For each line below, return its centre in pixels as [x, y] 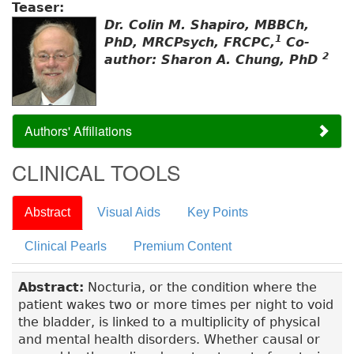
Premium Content [183, 247]
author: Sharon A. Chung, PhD [213, 60]
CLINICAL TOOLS [96, 172]
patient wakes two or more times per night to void [176, 305]
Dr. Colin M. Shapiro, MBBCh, [207, 25]
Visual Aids [129, 213]
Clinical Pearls [66, 247]
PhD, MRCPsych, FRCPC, [190, 43]
